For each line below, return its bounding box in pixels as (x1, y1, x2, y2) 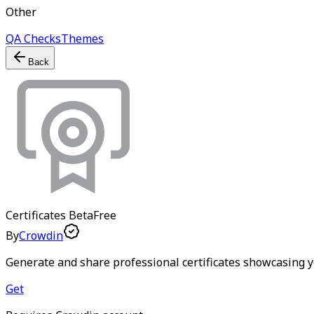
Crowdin (19, 228, 63, 243)
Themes (61, 31, 104, 46)
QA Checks (6, 31, 61, 46)
